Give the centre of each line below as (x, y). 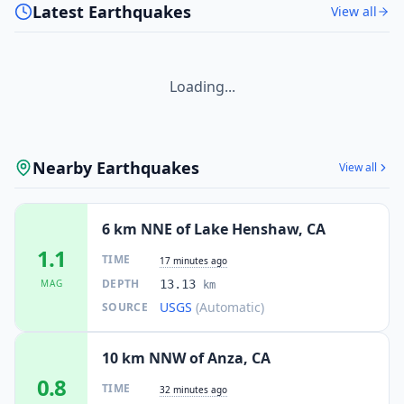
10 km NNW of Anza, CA (186, 358)
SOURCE (125, 307)
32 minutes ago (193, 389)
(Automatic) (230, 307)
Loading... (202, 86)
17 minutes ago (193, 260)
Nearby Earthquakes (116, 167)
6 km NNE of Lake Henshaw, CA (214, 229)
